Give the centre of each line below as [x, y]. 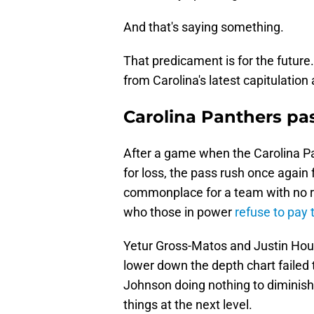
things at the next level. [188, 305]
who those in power [179, 212]
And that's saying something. [204, 27]
